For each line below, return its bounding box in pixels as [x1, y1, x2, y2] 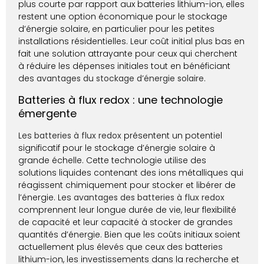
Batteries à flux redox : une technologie [18, 93, 223, 108]
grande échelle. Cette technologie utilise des [18, 154, 207, 167]
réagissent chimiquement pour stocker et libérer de [18, 179, 236, 192]
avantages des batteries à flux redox [74, 192, 225, 204]
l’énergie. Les [18, 192, 74, 204]
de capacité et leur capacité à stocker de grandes [18, 216, 233, 229]
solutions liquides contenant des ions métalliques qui [18, 167, 244, 179]
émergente [18, 106, 77, 121]
